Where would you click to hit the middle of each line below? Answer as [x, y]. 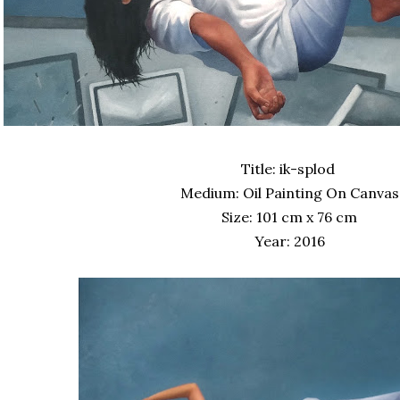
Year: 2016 [289, 241]
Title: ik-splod [289, 169]
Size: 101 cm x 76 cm [289, 217]
